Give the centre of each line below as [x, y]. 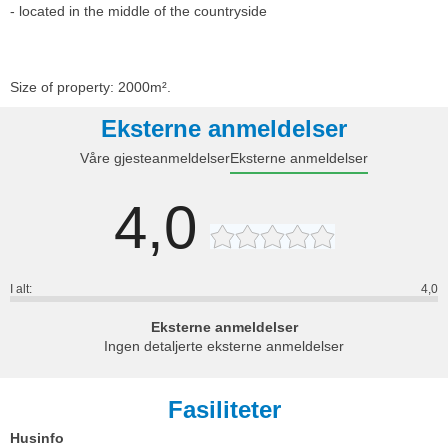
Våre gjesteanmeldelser [155, 158]
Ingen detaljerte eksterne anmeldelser [224, 346]
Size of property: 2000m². [90, 87]
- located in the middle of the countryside [138, 11]
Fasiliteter [224, 409]
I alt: [21, 289]
